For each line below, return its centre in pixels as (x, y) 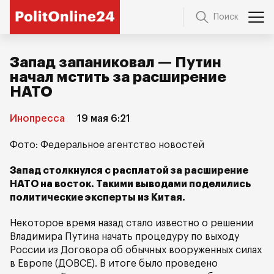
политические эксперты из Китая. (98, 198)
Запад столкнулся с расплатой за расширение (129, 171)
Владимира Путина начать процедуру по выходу (124, 237)
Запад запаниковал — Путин (116, 62)
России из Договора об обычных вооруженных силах (136, 250)
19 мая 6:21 (104, 119)
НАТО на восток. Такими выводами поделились (130, 184)
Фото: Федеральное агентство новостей (107, 145)
